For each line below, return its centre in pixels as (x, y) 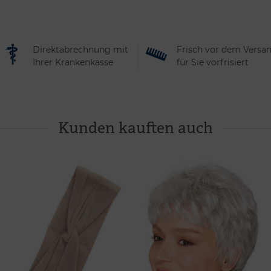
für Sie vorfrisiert (213, 62)
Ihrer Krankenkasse (73, 62)
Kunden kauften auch (135, 127)
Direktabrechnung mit (80, 49)
